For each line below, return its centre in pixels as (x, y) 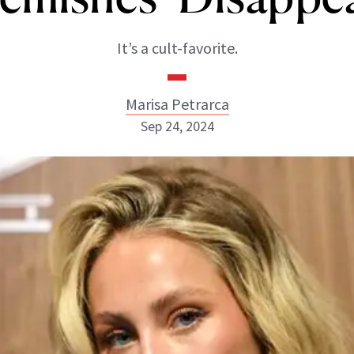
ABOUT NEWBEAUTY (92, 233)
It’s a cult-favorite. (177, 48)
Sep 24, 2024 (177, 126)
